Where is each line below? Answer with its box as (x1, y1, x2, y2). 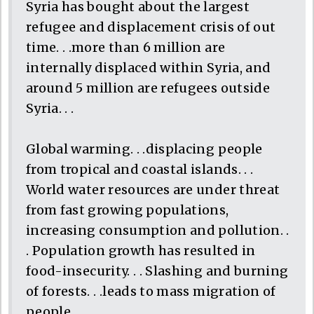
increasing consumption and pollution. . (26, 221, 289, 238)
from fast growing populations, (26, 201, 229, 218)
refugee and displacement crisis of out (26, 18, 276, 35)
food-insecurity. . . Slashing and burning (26, 262, 289, 279)
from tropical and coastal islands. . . (26, 161, 254, 177)
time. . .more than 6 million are (26, 39, 226, 55)
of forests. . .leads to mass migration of (26, 282, 276, 299)
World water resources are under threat (26, 181, 280, 198)
